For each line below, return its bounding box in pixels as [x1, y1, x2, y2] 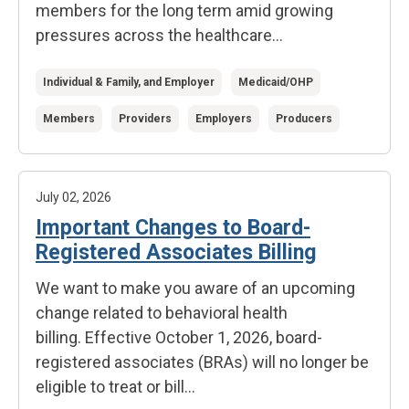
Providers [119, 112, 172, 125]
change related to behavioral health [36, 303, 288, 322]
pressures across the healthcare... [36, 26, 283, 45]
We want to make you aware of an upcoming [36, 278, 355, 298]
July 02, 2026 [36, 190, 111, 204]
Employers [195, 112, 252, 125]
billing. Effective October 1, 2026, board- [36, 328, 322, 347]
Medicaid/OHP [238, 76, 313, 89]
